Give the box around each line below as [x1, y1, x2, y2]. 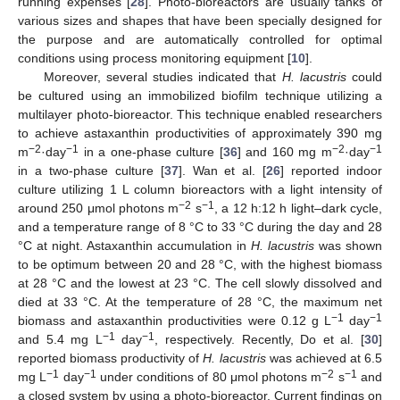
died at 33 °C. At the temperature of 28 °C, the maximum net [18, 294, 382, 309]
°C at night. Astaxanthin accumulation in [18, 237, 251, 253]
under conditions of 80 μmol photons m [96, 369, 322, 384]
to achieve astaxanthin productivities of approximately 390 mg [18, 125, 382, 140]
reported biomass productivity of [18, 350, 204, 365]
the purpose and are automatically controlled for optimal [18, 31, 382, 46]
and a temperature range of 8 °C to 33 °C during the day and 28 [18, 219, 382, 234]
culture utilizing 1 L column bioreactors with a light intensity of [18, 181, 382, 196]
